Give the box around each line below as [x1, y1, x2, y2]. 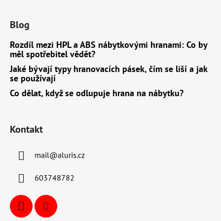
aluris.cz [58, 150, 85, 160]
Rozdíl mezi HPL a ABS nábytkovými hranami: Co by [10, 39, 207, 51]
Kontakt [10, 123, 43, 136]
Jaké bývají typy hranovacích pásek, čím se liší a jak [10, 63, 207, 75]
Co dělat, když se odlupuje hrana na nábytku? [10, 87, 184, 99]
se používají [10, 73, 56, 84]
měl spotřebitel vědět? [10, 48, 95, 60]
